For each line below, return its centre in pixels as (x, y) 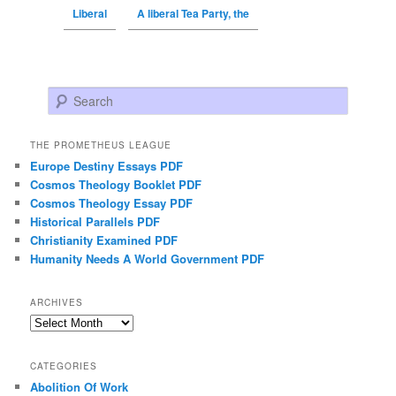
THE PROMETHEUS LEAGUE (101, 145)
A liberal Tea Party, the (193, 14)
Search (66, 95)
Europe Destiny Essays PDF (107, 165)
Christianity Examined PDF (104, 240)
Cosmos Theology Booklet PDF (116, 184)
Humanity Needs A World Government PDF (148, 258)
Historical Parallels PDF (95, 221)
